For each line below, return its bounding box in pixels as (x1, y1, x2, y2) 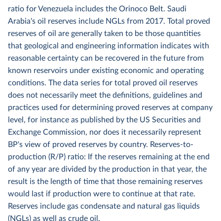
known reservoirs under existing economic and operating (8, 67, 204, 74)
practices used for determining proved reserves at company (8, 104, 213, 111)
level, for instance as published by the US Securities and (8, 116, 201, 124)
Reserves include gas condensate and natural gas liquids (8, 202, 200, 210)
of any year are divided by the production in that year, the (8, 165, 207, 173)
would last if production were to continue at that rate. (8, 190, 195, 198)
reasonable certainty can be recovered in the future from (8, 54, 204, 62)
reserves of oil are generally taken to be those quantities (8, 30, 201, 37)
